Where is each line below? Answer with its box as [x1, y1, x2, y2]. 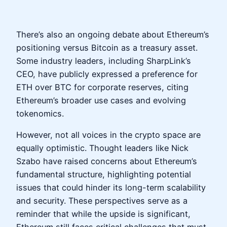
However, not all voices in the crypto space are [16, 129, 201, 140]
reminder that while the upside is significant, [16, 208, 191, 219]
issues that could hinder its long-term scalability [16, 182, 206, 193]
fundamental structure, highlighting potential [16, 169, 191, 179]
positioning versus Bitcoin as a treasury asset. [16, 42, 198, 53]
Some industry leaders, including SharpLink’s [16, 55, 191, 66]
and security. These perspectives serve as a [16, 195, 187, 206]
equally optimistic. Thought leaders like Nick [16, 142, 188, 153]
